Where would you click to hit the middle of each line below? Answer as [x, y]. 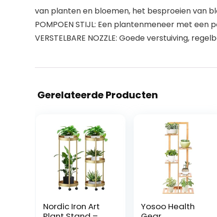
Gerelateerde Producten [98, 95]
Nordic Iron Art [71, 206]
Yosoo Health [168, 206]
